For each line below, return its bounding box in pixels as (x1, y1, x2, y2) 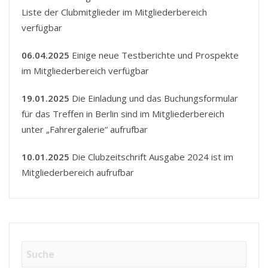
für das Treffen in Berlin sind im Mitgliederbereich (22, 108, 224, 120)
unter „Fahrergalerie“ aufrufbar (22, 123, 148, 136)
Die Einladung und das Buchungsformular (69, 92, 238, 105)
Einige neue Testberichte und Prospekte (69, 49, 239, 62)
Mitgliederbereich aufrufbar (22, 166, 134, 179)
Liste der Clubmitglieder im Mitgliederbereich (22, 6, 207, 19)
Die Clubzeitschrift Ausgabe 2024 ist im (69, 151, 233, 163)
